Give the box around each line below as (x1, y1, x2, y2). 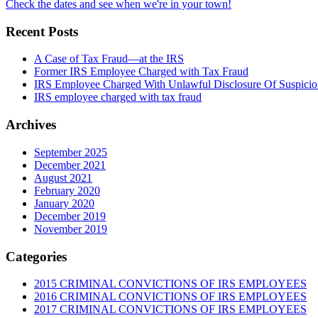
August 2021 (34, 171, 92, 184)
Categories (6, 248, 67, 264)
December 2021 (34, 158, 106, 171)
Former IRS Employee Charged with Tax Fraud (34, 65, 248, 78)
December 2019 (34, 209, 106, 222)
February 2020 (34, 184, 100, 197)
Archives (6, 117, 56, 133)
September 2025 (34, 146, 107, 158)
